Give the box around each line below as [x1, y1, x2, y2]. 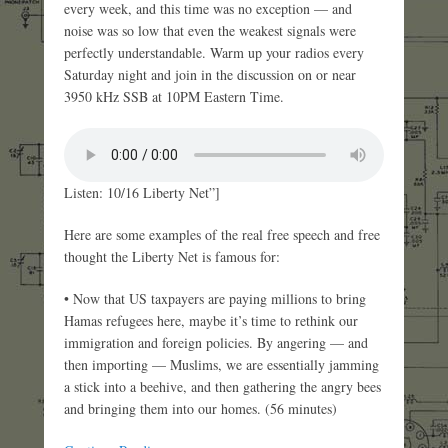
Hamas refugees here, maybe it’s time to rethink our [64, 310, 358, 330]
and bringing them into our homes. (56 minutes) [64, 398, 337, 418]
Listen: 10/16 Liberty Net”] [64, 182, 220, 202]
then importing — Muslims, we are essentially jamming [64, 354, 379, 374]
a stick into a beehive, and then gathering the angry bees [64, 376, 381, 396]
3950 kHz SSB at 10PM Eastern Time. [64, 86, 284, 106]
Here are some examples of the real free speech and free [64, 224, 380, 244]
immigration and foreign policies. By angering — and [64, 332, 368, 352]
